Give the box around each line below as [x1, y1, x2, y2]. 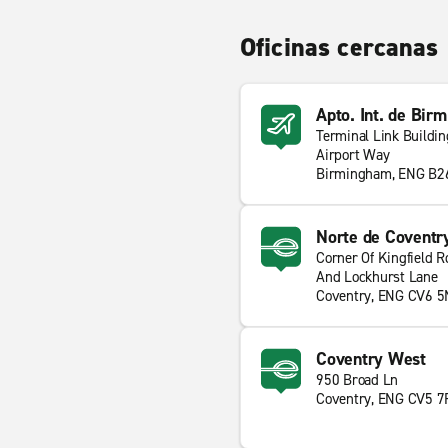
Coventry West [316, 347, 426, 371]
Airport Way [316, 145, 390, 165]
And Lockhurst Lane [316, 267, 438, 287]
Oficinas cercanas [240, 30, 439, 64]
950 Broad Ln [316, 370, 398, 390]
